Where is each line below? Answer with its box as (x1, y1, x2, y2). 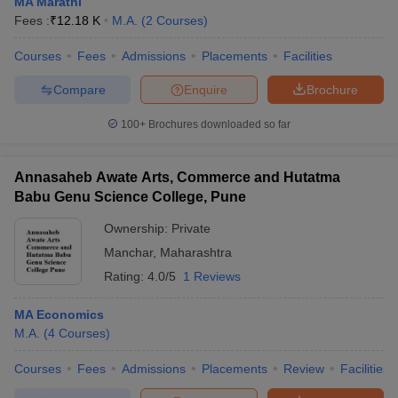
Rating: (104, 269, 147, 283)
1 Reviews (183, 269, 241, 283)
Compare (52, 82, 106, 97)
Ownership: (104, 221, 171, 235)
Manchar (104, 245, 153, 259)
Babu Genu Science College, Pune (14, 189, 246, 204)
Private (171, 221, 211, 235)
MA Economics (14, 307, 104, 322)
